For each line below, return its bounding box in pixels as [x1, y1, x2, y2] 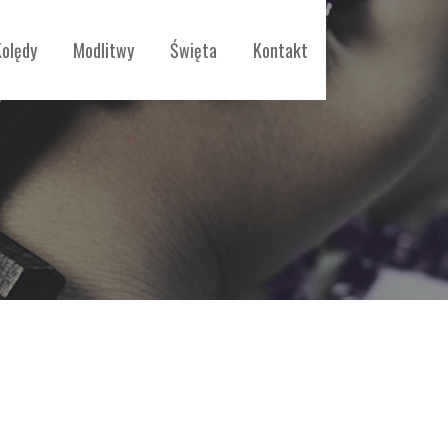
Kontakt [253, 37, 308, 63]
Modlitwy [73, 37, 134, 63]
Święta [170, 37, 217, 63]
